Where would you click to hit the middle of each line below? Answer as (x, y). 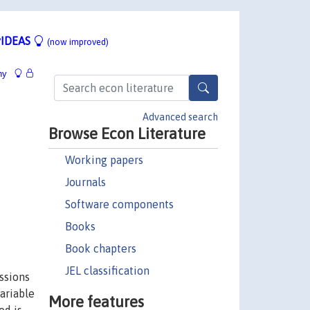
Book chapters (100, 248)
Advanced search (180, 117)
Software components (119, 204)
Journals (85, 182)
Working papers (104, 159)
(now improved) (78, 42)
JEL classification (107, 270)
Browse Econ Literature (127, 133)
